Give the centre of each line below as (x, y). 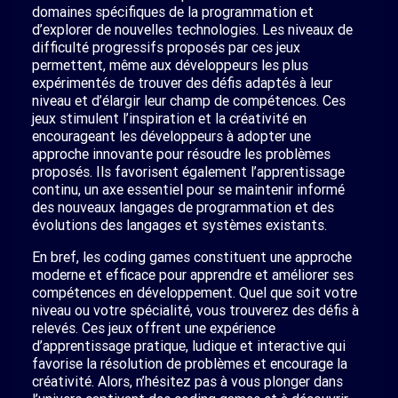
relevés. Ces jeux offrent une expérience (154, 328)
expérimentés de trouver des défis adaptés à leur (182, 83)
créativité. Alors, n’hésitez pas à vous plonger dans (187, 381)
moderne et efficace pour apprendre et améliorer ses (193, 275)
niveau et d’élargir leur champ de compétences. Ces (189, 100)
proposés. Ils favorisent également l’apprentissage (188, 171)
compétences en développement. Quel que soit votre (195, 292)
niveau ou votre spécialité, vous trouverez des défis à (195, 310)
